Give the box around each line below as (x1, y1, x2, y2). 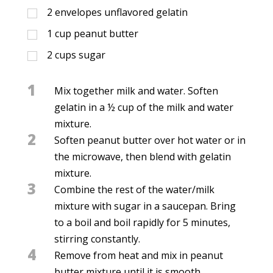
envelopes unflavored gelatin (54, 5, 188, 19)
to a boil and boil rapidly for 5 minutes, (54, 216, 230, 230)
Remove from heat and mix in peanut (54, 249, 223, 263)
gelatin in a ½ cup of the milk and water (54, 101, 233, 115)
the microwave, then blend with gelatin (54, 150, 231, 164)
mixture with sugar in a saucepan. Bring (54, 199, 236, 213)
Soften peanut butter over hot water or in (54, 133, 246, 147)
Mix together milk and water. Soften (54, 84, 218, 98)
